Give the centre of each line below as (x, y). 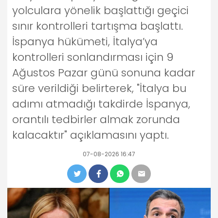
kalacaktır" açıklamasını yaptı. (91, 135)
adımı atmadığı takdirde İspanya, (101, 104)
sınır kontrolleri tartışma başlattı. (98, 26)
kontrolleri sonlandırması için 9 (93, 57)
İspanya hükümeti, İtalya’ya (85, 41)
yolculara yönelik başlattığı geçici (100, 10)
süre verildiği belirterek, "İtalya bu (99, 88)
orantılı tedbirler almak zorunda (96, 119)
